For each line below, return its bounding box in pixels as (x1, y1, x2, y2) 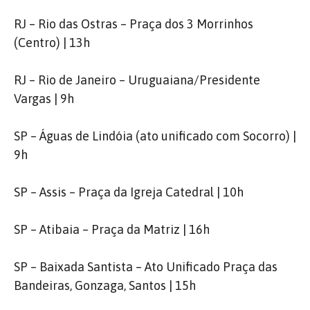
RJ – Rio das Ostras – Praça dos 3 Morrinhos (14, 17, 253, 31)
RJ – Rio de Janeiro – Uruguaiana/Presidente (14, 73, 260, 87)
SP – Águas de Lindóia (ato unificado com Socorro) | (14, 129, 296, 143)
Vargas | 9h (14, 91, 74, 106)
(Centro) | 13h (14, 35, 90, 50)
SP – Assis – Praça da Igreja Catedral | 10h (14, 185, 244, 199)
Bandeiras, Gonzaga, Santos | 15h (14, 278, 196, 293)
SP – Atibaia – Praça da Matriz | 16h (14, 222, 210, 237)
